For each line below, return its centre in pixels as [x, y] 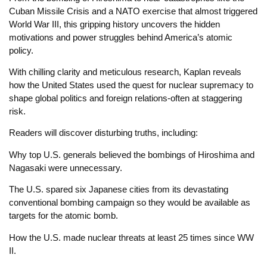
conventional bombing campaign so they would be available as [130, 203]
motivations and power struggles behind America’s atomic [121, 37]
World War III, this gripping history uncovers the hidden [114, 24]
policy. [21, 50]
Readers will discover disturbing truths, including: [105, 133]
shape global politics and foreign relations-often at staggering [125, 98]
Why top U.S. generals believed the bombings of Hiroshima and [132, 154]
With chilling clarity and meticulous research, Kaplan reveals [125, 72]
